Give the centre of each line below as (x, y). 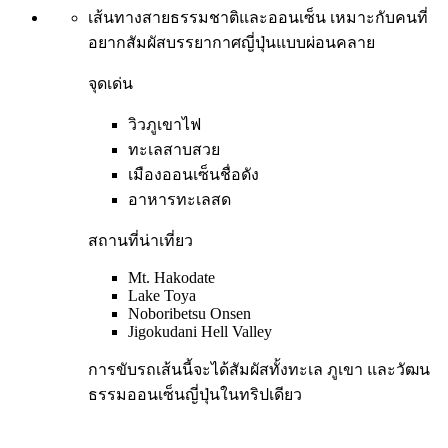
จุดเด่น (110, 83)
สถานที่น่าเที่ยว (140, 240)
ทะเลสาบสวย (174, 149)
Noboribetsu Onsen (189, 313)
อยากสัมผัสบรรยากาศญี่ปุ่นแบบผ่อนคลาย (231, 42)
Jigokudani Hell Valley (200, 331)
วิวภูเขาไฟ (164, 124)
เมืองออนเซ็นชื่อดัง (193, 174)
